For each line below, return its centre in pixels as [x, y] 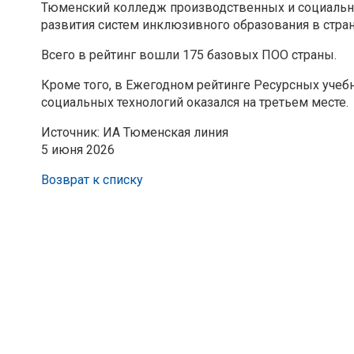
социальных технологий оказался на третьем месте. [195, 102]
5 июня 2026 [78, 149]
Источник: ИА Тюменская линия [135, 132]
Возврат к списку [92, 179]
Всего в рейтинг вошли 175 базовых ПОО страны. [189, 55]
